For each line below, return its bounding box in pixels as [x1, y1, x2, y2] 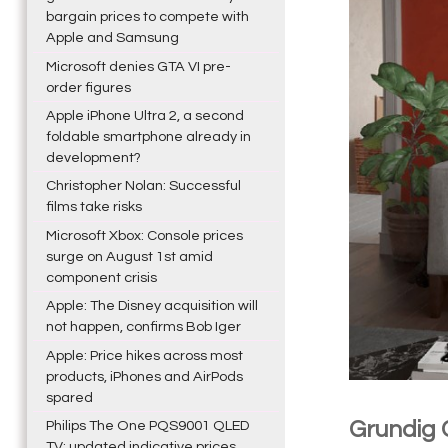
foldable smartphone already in [45, 129, 251, 145]
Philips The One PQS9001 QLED [45, 417, 249, 433]
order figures [45, 79, 131, 95]
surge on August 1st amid [45, 248, 213, 264]
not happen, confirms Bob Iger [45, 319, 241, 335]
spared [45, 389, 93, 405]
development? [45, 150, 141, 166]
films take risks [45, 199, 142, 215]
